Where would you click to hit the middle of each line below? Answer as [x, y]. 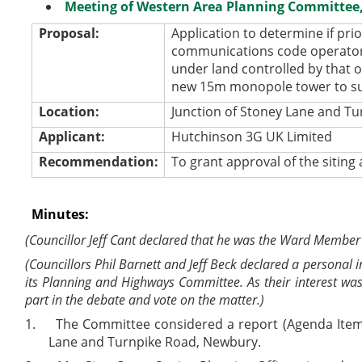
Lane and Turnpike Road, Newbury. [154, 341]
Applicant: [72, 136]
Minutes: [61, 214]
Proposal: [69, 33]
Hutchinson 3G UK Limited [251, 136]
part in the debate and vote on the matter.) [145, 299]
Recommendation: [98, 161]
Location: [69, 111]
